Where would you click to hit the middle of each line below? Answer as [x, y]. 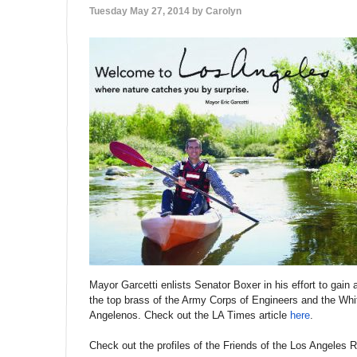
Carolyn [224, 11]
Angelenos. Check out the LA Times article [190, 315]
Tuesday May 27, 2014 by [147, 11]
